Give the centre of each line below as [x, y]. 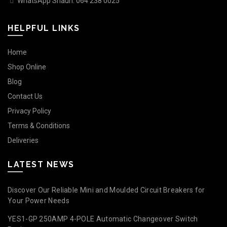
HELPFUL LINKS [44, 28]
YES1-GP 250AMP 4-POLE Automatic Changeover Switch [103, 219]
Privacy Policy [29, 111]
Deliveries [23, 141]
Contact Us [25, 97]
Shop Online [27, 67]
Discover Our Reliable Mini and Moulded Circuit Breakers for [106, 190]
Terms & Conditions [39, 126]
